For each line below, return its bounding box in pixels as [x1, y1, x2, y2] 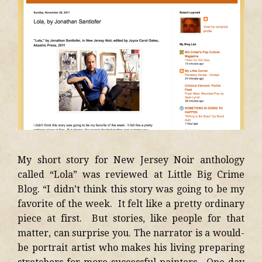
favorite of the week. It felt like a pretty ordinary [18, 198, 244, 209]
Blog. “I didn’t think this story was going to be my [18, 183, 244, 195]
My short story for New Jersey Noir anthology [18, 154, 244, 166]
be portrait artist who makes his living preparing [18, 242, 244, 253]
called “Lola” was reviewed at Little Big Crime [18, 168, 244, 180]
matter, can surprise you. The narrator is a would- [18, 227, 244, 239]
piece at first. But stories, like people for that [18, 212, 244, 224]
